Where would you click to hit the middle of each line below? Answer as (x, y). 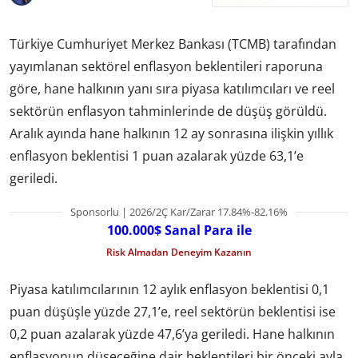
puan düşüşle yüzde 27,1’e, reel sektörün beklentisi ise (173, 312)
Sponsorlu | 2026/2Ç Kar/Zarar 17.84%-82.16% (179, 211)
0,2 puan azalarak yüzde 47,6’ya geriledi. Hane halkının (172, 334)
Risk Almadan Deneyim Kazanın (179, 252)
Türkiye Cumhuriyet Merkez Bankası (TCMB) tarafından (173, 44)
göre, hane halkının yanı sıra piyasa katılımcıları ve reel (172, 88)
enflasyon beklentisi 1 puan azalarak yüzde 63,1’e (157, 155)
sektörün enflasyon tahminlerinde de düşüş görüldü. (168, 111)
